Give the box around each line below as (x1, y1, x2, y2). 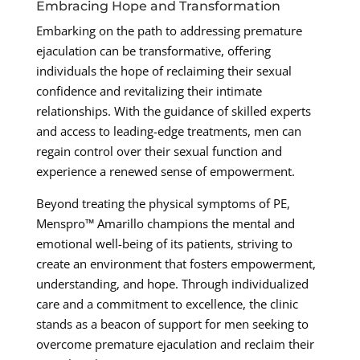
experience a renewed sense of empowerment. (35, 163, 295, 180)
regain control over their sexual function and (35, 143, 282, 160)
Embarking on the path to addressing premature (35, 22, 302, 39)
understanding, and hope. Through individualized (35, 276, 309, 292)
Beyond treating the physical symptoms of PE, (35, 195, 290, 212)
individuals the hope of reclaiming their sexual (35, 63, 292, 80)
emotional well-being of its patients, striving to (35, 235, 292, 252)
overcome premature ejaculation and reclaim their (35, 336, 314, 353)
